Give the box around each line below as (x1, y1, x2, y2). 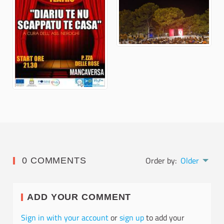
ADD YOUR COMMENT (27, 192, 131, 202)
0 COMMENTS (21, 155, 86, 166)
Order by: (145, 154, 176, 167)
